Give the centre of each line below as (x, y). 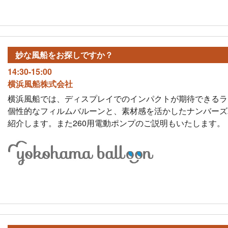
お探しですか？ (84, 54)
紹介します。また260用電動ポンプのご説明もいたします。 (116, 123)
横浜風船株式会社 (40, 83)
